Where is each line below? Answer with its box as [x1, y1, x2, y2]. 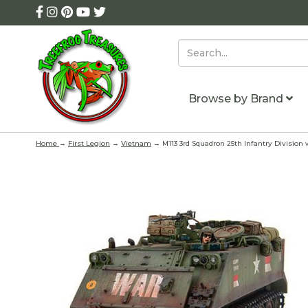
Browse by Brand [188, 92, 286, 105]
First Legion [68, 138, 110, 148]
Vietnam [121, 138, 151, 148]
